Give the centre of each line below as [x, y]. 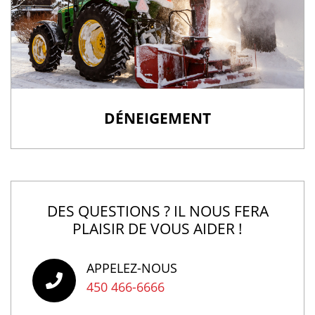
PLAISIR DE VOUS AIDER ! [157, 229]
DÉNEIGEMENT [157, 118]
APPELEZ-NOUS [132, 268]
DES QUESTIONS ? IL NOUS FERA [157, 211]
